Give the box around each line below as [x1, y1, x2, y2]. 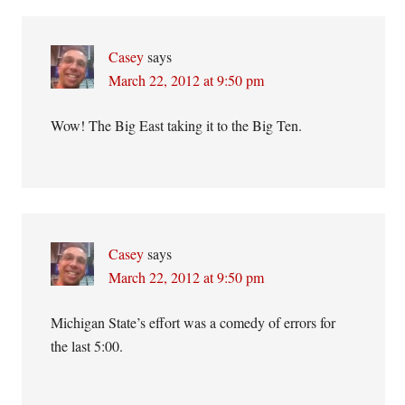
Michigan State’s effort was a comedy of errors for [51, 313, 336, 332]
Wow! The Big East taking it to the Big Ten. [51, 116, 303, 135]
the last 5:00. [51, 336, 124, 355]
